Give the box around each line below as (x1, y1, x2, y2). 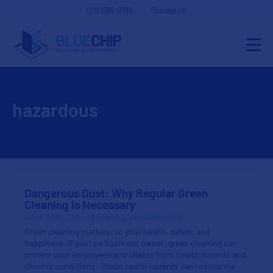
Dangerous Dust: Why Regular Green (24, 189, 208, 200)
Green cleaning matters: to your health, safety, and (24, 228, 210, 237)
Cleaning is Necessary (24, 200, 135, 212)
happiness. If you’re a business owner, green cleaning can (24, 239, 237, 249)
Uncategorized (129, 213, 183, 222)
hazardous (12, 103, 98, 122)
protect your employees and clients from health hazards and (24, 251, 246, 260)
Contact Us (151, 8, 186, 15)
